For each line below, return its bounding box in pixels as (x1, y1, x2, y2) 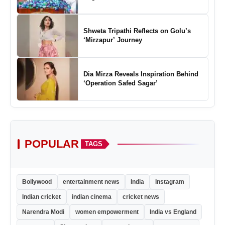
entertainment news (63, 178, 120, 185)
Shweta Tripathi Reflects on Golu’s (83, 27, 191, 35)
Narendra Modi (22, 208, 64, 215)
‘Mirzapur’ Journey (83, 36, 142, 44)
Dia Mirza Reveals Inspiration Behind (83, 70, 198, 78)
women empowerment (75, 208, 139, 215)
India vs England (150, 208, 196, 215)
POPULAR (25, 137, 79, 150)
